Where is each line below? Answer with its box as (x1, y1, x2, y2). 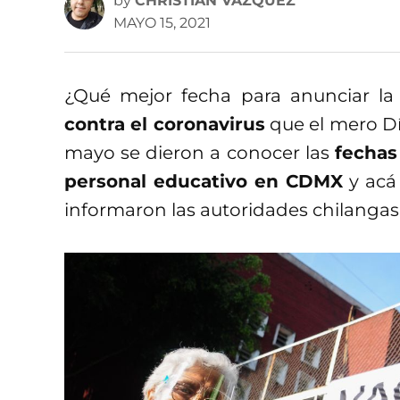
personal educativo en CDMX (64, 170, 344, 192)
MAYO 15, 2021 (113, 13, 211, 31)
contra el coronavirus (64, 112, 265, 135)
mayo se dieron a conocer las (64, 141, 335, 163)
